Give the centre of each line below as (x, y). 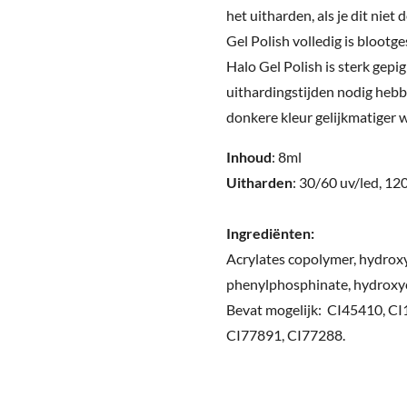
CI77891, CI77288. (286, 335)
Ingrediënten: (270, 233)
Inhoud (249, 157)
